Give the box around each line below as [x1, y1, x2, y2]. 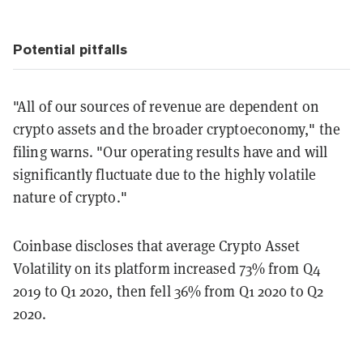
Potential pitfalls [13, 41, 127, 58]
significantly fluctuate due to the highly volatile [13, 164, 317, 184]
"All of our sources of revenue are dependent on [13, 96, 319, 116]
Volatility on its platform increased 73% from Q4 [13, 258, 321, 278]
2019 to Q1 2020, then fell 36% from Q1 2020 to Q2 [13, 281, 323, 301]
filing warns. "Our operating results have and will [13, 142, 328, 161]
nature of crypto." [13, 187, 127, 207]
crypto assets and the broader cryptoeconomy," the [13, 119, 340, 139]
